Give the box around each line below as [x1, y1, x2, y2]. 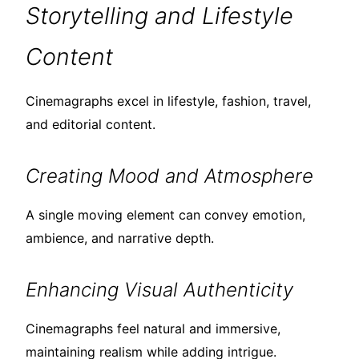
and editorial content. [26, 116, 155, 133]
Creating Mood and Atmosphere [26, 164, 313, 188]
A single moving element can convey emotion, [26, 207, 305, 224]
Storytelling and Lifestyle [26, 2, 293, 30]
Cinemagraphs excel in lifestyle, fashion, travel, [26, 93, 311, 110]
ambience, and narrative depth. [26, 230, 214, 247]
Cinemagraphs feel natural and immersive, [26, 321, 280, 337]
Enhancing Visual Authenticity [26, 278, 293, 302]
